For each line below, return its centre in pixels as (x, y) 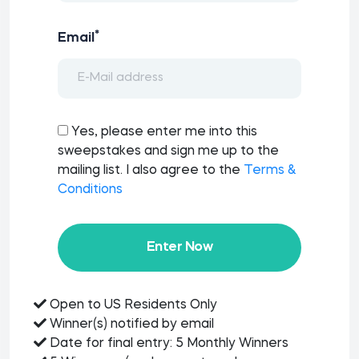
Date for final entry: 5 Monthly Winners (167, 344)
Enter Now (179, 247)
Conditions (90, 190)
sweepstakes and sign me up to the (168, 151)
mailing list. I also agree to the (151, 171)
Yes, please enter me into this (164, 132)
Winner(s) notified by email (130, 325)
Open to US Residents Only (132, 305)
